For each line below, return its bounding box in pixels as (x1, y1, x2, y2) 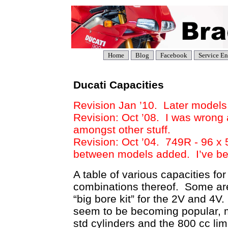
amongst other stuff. (73, 124, 170, 135)
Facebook (160, 51, 187, 59)
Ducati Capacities (73, 79, 164, 91)
